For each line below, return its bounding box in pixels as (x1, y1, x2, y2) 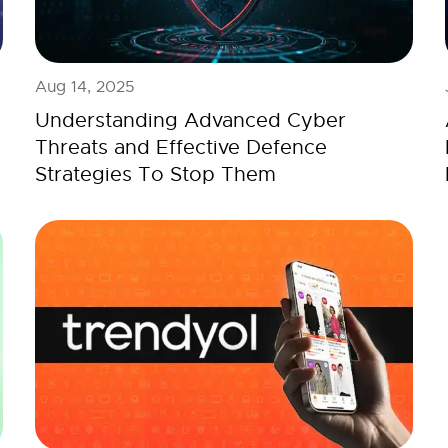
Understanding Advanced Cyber (34, 107, 346, 133)
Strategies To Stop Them (34, 161, 276, 187)
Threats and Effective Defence (34, 134, 327, 160)
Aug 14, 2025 (34, 76, 135, 97)
